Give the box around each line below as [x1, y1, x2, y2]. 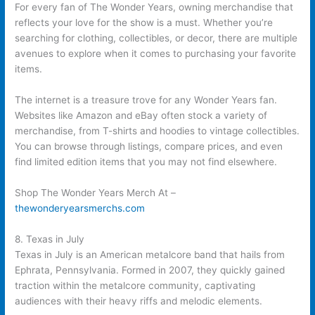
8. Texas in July [15, 233, 85, 245]
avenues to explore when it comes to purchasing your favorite [15, 47, 297, 59]
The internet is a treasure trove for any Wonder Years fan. [15, 94, 278, 105]
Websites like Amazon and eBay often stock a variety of [15, 109, 268, 121]
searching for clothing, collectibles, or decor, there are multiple [15, 32, 298, 44]
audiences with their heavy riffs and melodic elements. [15, 295, 263, 307]
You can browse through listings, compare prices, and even [15, 140, 283, 152]
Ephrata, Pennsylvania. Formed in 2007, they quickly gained [15, 264, 285, 276]
